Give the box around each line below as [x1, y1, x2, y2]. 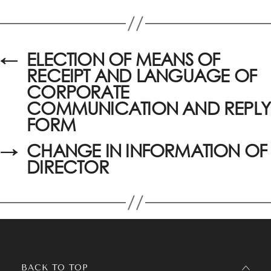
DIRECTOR [27, 156, 109, 178]
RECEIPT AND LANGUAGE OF [27, 65, 257, 87]
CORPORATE [27, 81, 129, 103]
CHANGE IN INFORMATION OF [27, 140, 267, 162]
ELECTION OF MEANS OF [27, 48, 220, 70]
